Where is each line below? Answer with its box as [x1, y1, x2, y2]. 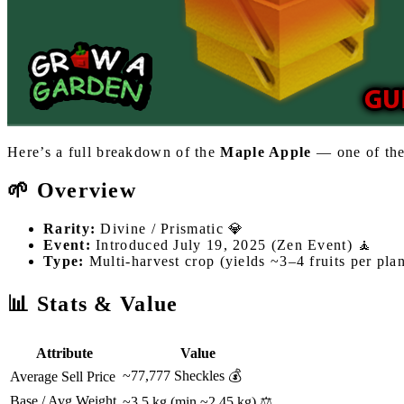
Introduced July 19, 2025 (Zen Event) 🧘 [90, 236, 373, 252]
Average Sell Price [10, 368, 115, 384]
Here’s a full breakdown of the [7, 143, 221, 160]
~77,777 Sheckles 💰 [123, 367, 242, 383]
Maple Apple [220, 143, 312, 160]
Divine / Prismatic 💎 [96, 220, 244, 236]
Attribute [36, 344, 93, 361]
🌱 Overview [7, 178, 136, 202]
